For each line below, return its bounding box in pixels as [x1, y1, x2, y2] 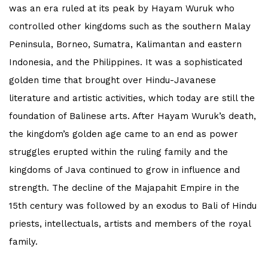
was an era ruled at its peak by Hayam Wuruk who [9, 3, 234, 14]
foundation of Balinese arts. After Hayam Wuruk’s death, [9, 111, 256, 122]
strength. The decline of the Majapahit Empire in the [9, 182, 239, 194]
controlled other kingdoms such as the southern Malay [9, 21, 251, 32]
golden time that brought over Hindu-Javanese [9, 75, 216, 86]
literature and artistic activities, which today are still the [9, 93, 255, 104]
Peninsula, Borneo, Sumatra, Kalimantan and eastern [9, 39, 242, 50]
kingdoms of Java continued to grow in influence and [9, 165, 240, 176]
